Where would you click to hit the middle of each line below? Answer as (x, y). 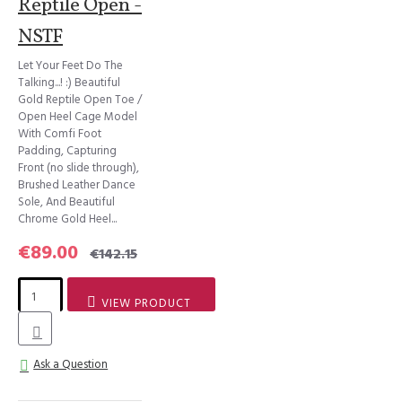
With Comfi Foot (60, 134)
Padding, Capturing (67, 151)
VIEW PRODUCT (147, 303)
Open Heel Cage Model (78, 117)
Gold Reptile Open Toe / (80, 100)
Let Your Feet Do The (70, 66)
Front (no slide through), (79, 168)
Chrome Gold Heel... (67, 219)
